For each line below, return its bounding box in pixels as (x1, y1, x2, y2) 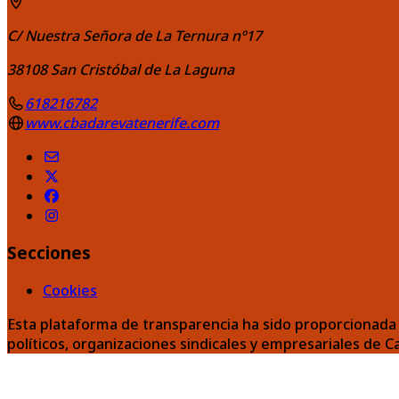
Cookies (43, 281, 97, 301)
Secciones (7, 241, 91, 265)
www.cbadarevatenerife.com (25, 112, 219, 133)
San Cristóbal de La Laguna (51, 59, 234, 79)
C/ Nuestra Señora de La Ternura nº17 (7, 25, 262, 45)
